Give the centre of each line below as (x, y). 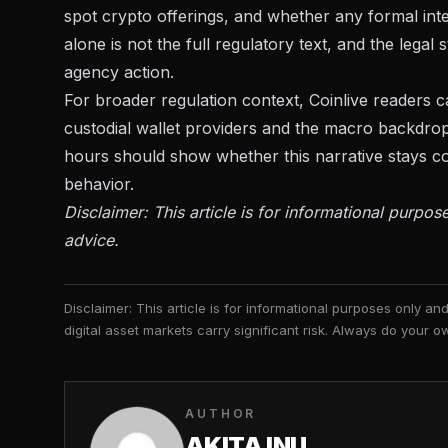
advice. (91, 240)
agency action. (119, 72)
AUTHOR (221, 414)
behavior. (99, 184)
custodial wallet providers (160, 128)
